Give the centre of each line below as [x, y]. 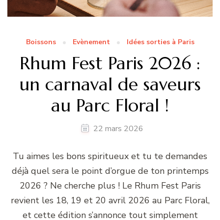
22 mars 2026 [118, 128]
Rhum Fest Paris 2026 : [110, 63]
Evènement [91, 42]
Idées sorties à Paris [160, 42]
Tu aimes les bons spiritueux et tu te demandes [110, 156]
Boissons [41, 42]
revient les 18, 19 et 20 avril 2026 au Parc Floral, [110, 200]
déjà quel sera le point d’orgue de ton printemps [110, 171]
